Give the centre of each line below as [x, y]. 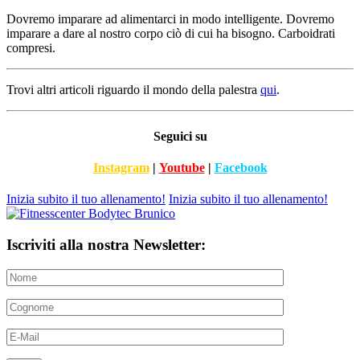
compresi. [31, 48]
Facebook [241, 168]
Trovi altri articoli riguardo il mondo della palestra [133, 90]
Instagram [121, 168]
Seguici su [180, 136]
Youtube [182, 168]
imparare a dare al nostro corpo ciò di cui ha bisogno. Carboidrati [171, 34]
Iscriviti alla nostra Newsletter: [106, 244]
